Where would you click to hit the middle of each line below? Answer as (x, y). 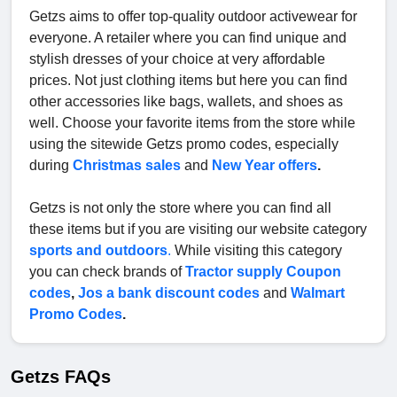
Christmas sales (127, 166)
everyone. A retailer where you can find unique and (188, 38)
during (51, 166)
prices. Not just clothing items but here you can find (188, 81)
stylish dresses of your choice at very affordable (177, 59)
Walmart (318, 293)
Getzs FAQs (61, 377)
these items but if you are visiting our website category (198, 230)
